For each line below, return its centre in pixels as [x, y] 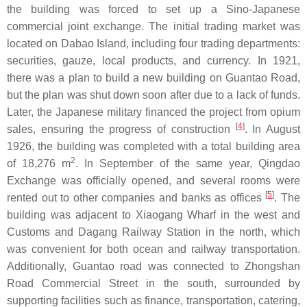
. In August [272, 130]
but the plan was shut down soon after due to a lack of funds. [153, 95]
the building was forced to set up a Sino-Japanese [153, 10]
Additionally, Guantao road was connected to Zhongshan [153, 267]
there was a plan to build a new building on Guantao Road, [153, 78]
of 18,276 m [39, 164]
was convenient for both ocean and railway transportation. [153, 249]
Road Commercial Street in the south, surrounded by [153, 284]
